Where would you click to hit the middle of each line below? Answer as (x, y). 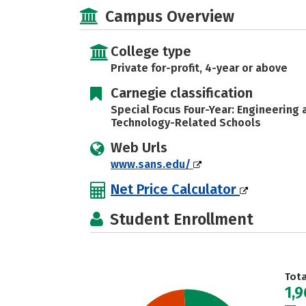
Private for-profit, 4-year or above (199, 68)
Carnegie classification (182, 93)
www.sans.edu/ (152, 164)
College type (151, 51)
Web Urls (139, 148)
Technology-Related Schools (186, 123)
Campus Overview (170, 16)
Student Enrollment (182, 219)
